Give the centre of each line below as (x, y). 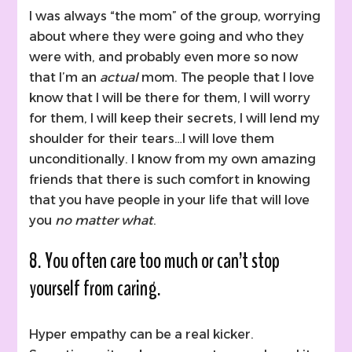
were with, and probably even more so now (164, 57)
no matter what (104, 221)
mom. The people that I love (227, 78)
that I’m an (65, 78)
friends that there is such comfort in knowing (170, 180)
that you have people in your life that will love (170, 200)
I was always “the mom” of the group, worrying (175, 16)
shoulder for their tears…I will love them (152, 139)
